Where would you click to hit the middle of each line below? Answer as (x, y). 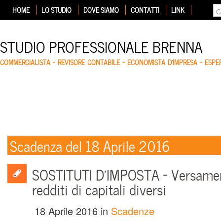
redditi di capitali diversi (99, 189)
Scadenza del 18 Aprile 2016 (90, 145)
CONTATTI (145, 10)
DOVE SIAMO (101, 10)
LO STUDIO (56, 10)
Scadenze (133, 211)
